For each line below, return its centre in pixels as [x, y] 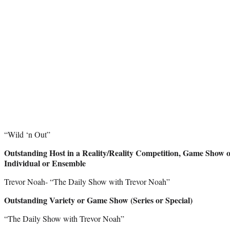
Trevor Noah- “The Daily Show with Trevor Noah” [87, 181]
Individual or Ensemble [45, 163]
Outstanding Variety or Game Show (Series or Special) [98, 200]
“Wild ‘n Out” [27, 134]
